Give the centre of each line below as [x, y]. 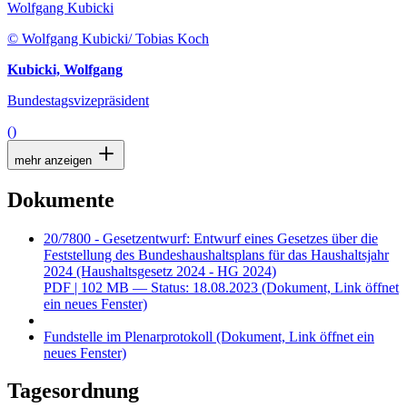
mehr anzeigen [55, 160]
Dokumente [61, 199]
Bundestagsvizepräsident [78, 100]
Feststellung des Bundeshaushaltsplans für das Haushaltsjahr [216, 254]
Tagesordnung [73, 391]
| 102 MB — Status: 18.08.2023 [166, 287]
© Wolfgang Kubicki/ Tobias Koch [108, 38]
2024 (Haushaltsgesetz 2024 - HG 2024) [160, 271]
